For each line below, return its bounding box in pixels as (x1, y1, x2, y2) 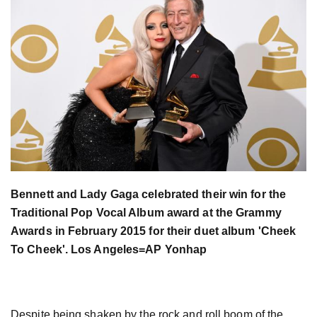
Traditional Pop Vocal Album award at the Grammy (11, 207, 282, 219)
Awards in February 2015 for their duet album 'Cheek (11, 225, 296, 238)
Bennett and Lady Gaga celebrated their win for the (11, 188, 287, 201)
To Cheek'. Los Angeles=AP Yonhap (11, 243, 207, 256)
